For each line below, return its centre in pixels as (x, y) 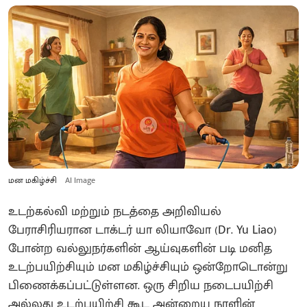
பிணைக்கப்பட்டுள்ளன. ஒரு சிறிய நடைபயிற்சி (141, 285)
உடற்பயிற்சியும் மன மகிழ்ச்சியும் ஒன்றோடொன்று (148, 267)
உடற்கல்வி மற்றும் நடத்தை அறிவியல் (115, 211)
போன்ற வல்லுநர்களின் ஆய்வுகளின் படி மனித (140, 248)
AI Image (80, 180)
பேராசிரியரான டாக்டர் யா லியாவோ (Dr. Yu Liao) (143, 230)
